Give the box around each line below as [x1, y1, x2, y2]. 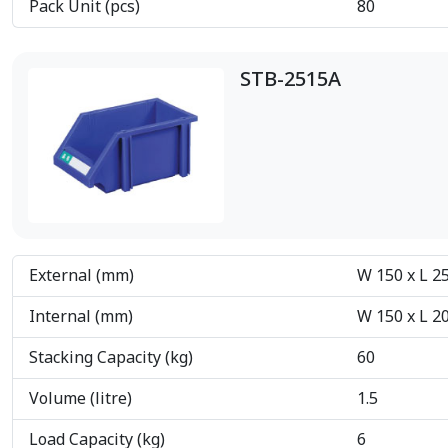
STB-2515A [240, 65, 341, 96]
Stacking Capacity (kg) [29, 345, 193, 370]
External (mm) [29, 263, 134, 288]
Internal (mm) [29, 304, 133, 329]
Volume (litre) [29, 386, 132, 411]
